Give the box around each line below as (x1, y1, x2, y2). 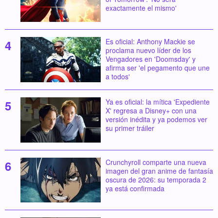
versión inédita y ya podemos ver (105, 114, 207, 124)
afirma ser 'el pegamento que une (105, 63, 210, 73)
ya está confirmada (105, 183, 164, 193)
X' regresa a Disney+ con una (105, 105, 197, 115)
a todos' (105, 72, 130, 82)
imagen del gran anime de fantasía (105, 165, 213, 176)
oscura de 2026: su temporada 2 (105, 174, 206, 184)
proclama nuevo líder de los (105, 45, 191, 55)
